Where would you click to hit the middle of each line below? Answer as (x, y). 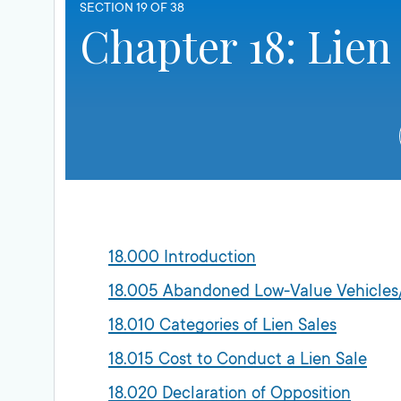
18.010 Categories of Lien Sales (222, 324)
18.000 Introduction (182, 256)
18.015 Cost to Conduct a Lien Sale (238, 358)
